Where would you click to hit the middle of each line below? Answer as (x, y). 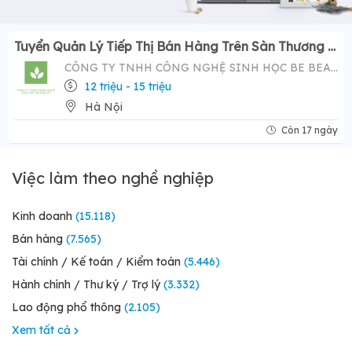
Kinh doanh (42, 216)
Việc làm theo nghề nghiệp (113, 178)
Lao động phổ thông (66, 308)
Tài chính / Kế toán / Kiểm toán (96, 262)
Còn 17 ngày (310, 130)
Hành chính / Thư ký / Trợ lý (86, 285)
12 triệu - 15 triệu (128, 87)
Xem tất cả (43, 330)
